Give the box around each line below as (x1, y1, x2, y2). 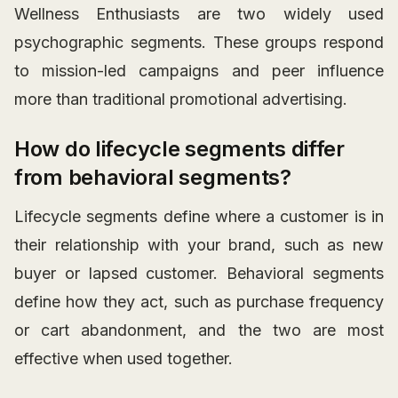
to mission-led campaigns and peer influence (14, 61, 384, 81)
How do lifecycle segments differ (14, 136, 345, 163)
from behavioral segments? (14, 164, 291, 191)
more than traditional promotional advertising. (14, 90, 347, 109)
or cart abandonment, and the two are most (14, 321, 384, 340)
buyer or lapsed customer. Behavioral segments (14, 264, 384, 283)
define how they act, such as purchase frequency (14, 292, 384, 312)
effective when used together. (14, 349, 233, 369)
